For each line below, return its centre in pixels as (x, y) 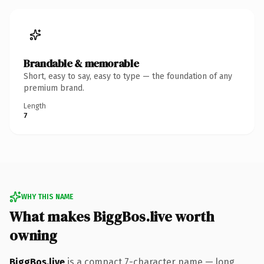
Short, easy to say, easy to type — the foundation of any (128, 76)
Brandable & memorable (81, 63)
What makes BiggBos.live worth (112, 216)
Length (35, 106)
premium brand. (54, 88)
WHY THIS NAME (47, 197)
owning (33, 235)
